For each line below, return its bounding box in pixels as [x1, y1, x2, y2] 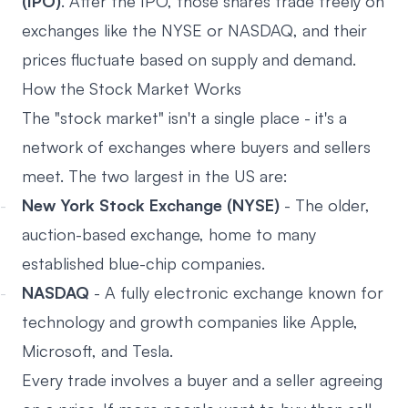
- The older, [280, 195, 370, 215]
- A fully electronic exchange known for [89, 282, 383, 302]
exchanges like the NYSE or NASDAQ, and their [22, 20, 367, 40]
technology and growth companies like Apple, [22, 311, 358, 331]
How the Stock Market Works [22, 78, 241, 98]
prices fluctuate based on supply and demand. [22, 49, 356, 69]
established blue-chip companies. [22, 253, 265, 273]
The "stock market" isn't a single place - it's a [22, 107, 347, 127]
